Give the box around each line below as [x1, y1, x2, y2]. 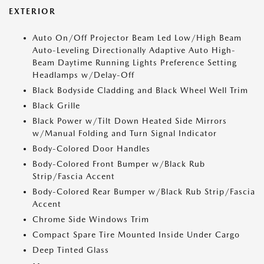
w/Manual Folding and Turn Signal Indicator [32, 128, 217, 138]
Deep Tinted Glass [32, 245, 109, 255]
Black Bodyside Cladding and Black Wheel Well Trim [32, 85, 248, 95]
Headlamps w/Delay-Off [32, 70, 134, 80]
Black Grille [32, 101, 80, 110]
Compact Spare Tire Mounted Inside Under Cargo [32, 230, 240, 239]
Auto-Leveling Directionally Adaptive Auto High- [32, 45, 236, 55]
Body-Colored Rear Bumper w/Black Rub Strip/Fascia [32, 187, 255, 196]
